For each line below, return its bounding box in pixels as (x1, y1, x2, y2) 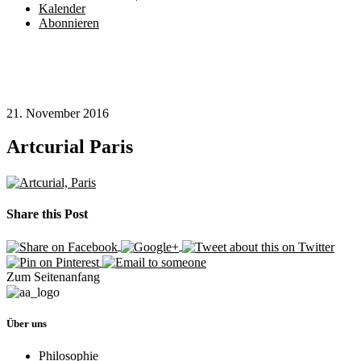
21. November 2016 (6, 106, 109, 120)
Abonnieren (39, 15, 99, 30)
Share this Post (6, 206, 88, 221)
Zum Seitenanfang (6, 269, 100, 284)
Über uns (6, 317, 47, 330)
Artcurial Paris (6, 136, 133, 158)
